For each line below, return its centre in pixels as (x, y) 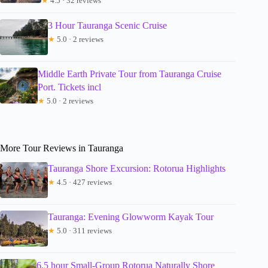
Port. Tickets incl (70, 87)
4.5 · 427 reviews (83, 182)
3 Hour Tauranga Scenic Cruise (107, 25)
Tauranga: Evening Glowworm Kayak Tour (131, 217)
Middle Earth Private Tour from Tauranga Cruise (130, 74)
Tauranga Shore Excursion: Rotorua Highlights (137, 169)
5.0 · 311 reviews (83, 231)
